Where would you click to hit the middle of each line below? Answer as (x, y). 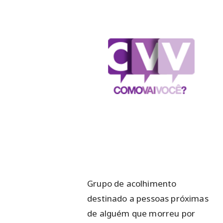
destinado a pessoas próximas (148, 198)
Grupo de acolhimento (132, 183)
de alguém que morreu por (141, 213)
